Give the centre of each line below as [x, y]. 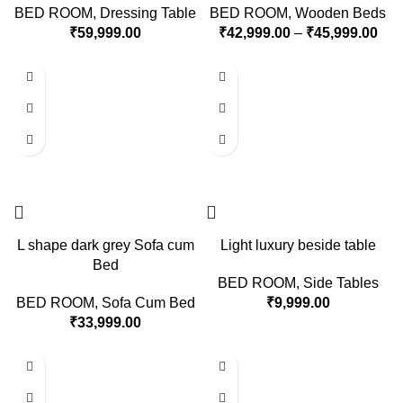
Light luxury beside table [298, 246]
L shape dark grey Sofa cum [105, 246]
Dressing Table [148, 13]
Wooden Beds [340, 13]
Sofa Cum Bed [148, 303]
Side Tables [340, 283]
